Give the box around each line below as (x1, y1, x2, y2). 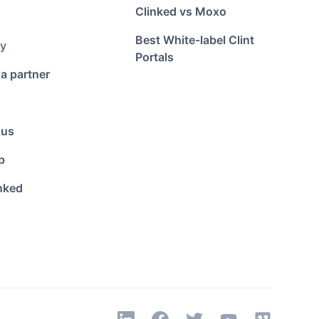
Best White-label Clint (135, 33, 255, 47)
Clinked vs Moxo (135, 4, 227, 19)
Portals (135, 50, 174, 64)
